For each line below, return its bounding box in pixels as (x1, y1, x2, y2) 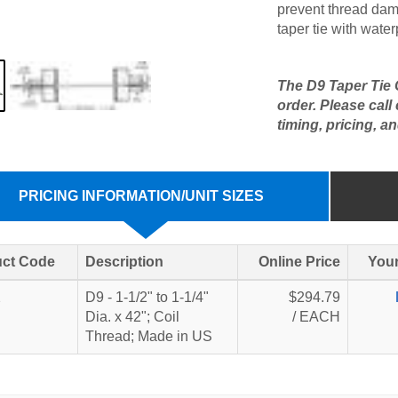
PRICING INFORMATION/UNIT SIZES (18, 188, 264, 203)
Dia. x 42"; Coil (84, 309, 179, 324)
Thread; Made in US (84, 329, 212, 344)
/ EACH (291, 309, 340, 324)
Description (84, 254, 163, 269)
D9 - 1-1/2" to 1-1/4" (84, 290, 209, 305)
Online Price (258, 254, 340, 269)
